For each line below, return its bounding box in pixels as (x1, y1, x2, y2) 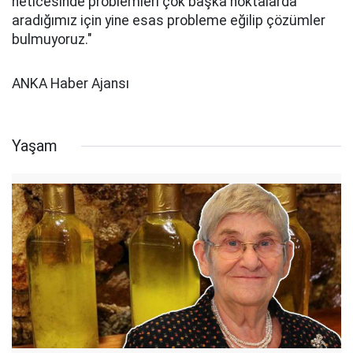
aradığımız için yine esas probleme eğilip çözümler (12, 13, 325, 28)
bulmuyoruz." (12, 32, 92, 47)
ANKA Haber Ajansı (12, 76, 129, 91)
